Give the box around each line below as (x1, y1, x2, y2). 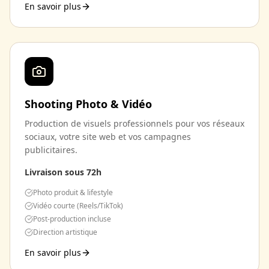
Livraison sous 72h (25, 166, 101, 178)
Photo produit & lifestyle (33, 187, 113, 198)
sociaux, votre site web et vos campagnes (25, 131, 191, 142)
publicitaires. (25, 144, 77, 156)
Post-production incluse (33, 214, 111, 224)
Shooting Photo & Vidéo (25, 97, 152, 111)
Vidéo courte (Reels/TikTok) (33, 201, 123, 211)
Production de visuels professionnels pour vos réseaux (25, 118, 244, 129)
